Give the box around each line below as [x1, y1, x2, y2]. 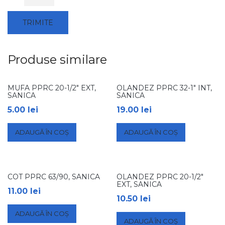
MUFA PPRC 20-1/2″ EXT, [8, 83, 96, 92]
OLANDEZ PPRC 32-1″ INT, [117, 83, 212, 92]
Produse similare [8, 52, 107, 67]
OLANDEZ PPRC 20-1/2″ [117, 172, 204, 181]
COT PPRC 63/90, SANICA [8, 172, 100, 181]
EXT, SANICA [117, 179, 162, 189]
